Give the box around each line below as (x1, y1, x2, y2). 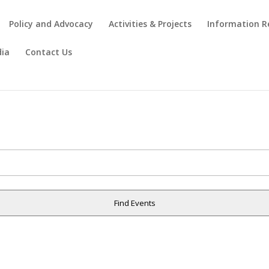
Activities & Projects (109, 18, 192, 29)
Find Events (113, 198, 156, 209)
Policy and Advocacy (9, 18, 94, 29)
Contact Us (25, 46, 73, 58)
